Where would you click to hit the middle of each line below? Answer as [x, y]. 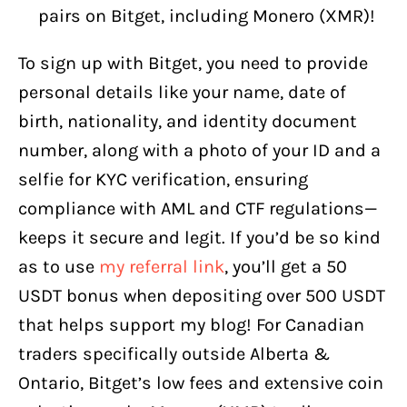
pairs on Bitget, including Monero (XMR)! [207, 15]
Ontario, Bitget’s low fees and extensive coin [201, 382]
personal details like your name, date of [182, 92]
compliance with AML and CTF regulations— [198, 208]
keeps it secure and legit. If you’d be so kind [199, 237]
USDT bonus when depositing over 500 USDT [202, 295]
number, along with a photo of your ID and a [199, 150]
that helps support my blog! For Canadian [191, 324]
